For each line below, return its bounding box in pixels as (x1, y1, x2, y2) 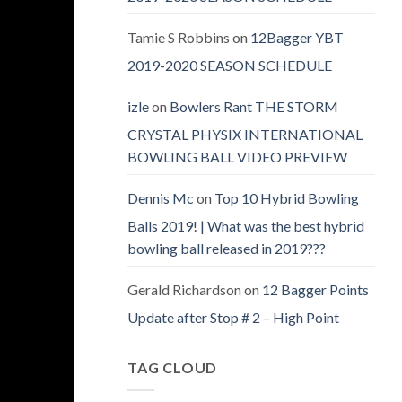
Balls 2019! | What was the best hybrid (127, 217, 364, 235)
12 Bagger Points (262, 281, 369, 299)
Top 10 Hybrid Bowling (214, 189, 359, 207)
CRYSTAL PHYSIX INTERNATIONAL (127, 126, 363, 144)
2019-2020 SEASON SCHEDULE (127, 57, 332, 74)
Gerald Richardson (127, 281, 241, 299)
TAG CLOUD (127, 359, 218, 377)
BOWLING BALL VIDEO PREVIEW (127, 148, 347, 166)
